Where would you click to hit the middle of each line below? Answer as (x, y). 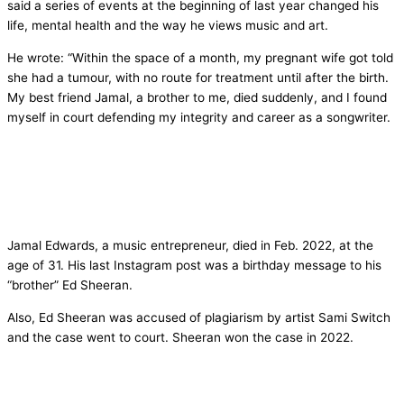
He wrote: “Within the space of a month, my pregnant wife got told (200, 57)
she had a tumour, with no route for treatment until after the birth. (198, 77)
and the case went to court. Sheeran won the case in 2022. (180, 338)
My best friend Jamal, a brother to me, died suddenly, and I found (197, 97)
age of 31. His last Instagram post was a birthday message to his (194, 266)
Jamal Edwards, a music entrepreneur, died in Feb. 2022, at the (190, 246)
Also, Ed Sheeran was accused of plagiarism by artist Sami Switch (199, 318)
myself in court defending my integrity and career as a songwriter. (199, 117)
